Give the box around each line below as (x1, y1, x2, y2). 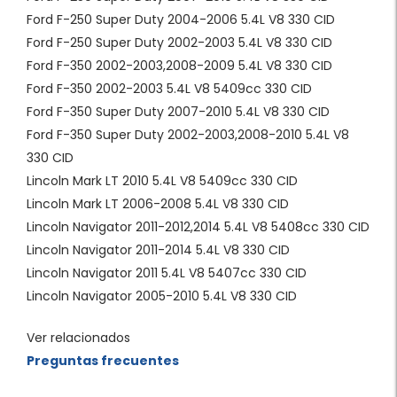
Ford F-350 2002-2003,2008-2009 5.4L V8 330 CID (27, 57, 332, 75)
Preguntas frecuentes (27, 352, 179, 370)
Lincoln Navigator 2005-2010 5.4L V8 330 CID (27, 287, 297, 306)
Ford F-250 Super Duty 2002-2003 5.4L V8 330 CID (27, 34, 332, 52)
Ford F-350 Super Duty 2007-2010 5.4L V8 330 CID (27, 103, 330, 121)
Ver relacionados (27, 329, 130, 347)
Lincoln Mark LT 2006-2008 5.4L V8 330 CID (27, 195, 289, 214)
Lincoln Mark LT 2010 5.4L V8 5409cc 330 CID (27, 172, 298, 191)
